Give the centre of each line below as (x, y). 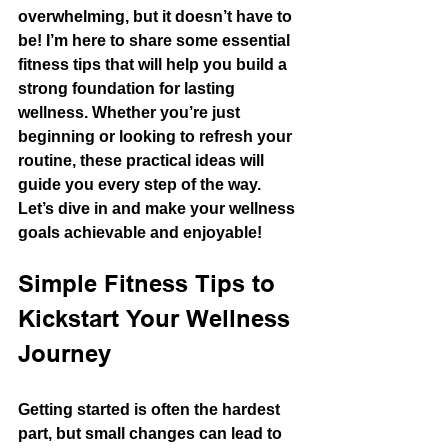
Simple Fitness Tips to (150, 286)
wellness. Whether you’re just (131, 112)
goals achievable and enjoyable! (140, 232)
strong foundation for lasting (128, 88)
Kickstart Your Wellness (157, 321)
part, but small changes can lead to (152, 433)
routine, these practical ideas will (143, 160)
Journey (64, 356)
